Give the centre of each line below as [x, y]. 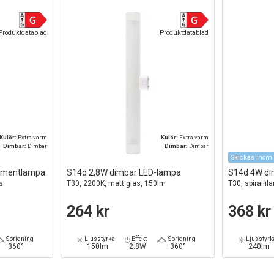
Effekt [138, 239]
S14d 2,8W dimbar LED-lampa [124, 173]
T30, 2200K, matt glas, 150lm [117, 184]
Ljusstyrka [99, 239]
